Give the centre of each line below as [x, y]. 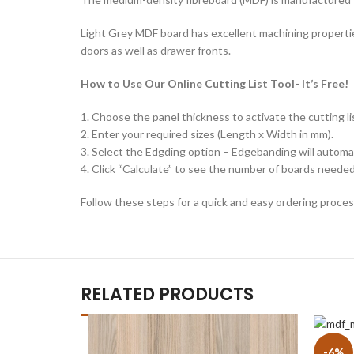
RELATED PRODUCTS [167, 294]
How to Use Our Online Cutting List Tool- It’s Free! [215, 83]
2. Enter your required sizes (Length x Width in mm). [207, 134]
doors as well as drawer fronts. [156, 50]
